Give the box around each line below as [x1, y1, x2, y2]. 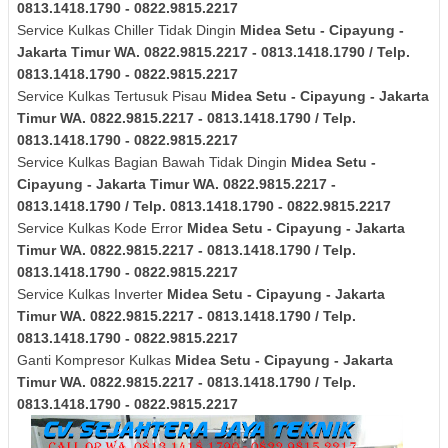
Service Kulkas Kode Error [17, 220, 187, 237]
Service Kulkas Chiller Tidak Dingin [17, 22, 240, 39]
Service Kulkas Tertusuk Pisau [17, 88, 211, 105]
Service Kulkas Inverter [17, 286, 167, 303]
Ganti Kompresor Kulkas [17, 352, 175, 369]
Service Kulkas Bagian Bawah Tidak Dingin [17, 154, 291, 171]
